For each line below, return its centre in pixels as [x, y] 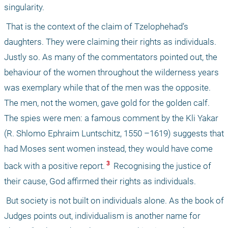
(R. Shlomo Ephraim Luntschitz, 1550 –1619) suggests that [114, 133]
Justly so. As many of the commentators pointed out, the [111, 57]
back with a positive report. [54, 166]
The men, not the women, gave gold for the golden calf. [107, 103]
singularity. [25, 7]
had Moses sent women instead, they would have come [108, 148]
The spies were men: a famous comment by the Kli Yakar [111, 118]
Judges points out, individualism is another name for [102, 216]
